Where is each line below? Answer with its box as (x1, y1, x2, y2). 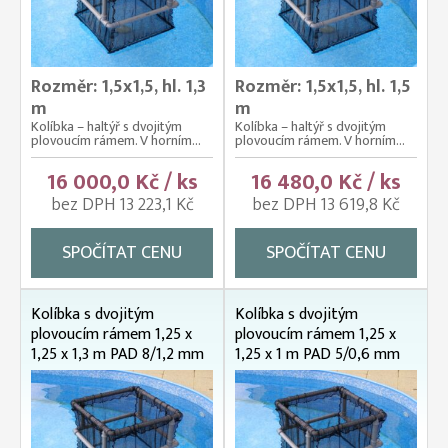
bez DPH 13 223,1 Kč (50, 190, 194, 221)
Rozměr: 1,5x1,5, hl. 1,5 (235, 72, 411, 103)
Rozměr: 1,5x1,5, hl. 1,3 (31, 72, 206, 103)
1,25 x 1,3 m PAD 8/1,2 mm (31, 341, 204, 369)
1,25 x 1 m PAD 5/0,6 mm (235, 341, 400, 369)
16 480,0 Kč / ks (251, 164, 401, 202)
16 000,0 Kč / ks (46, 164, 198, 202)
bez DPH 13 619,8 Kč (252, 190, 400, 221)
